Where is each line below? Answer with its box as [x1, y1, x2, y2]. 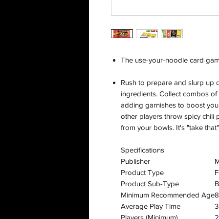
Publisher [121, 157, 150, 166]
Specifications [121, 146, 164, 154]
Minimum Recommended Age [121, 191, 215, 199]
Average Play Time [121, 202, 180, 211]
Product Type [121, 168, 164, 177]
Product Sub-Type [121, 179, 179, 188]
